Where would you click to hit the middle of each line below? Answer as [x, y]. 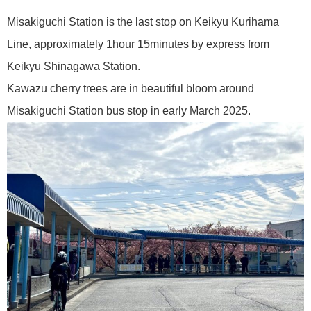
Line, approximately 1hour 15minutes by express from [138, 44]
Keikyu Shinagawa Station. [74, 67]
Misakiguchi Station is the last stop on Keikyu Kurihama [143, 22]
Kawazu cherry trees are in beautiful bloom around [131, 89]
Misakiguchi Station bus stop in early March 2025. [129, 111]
